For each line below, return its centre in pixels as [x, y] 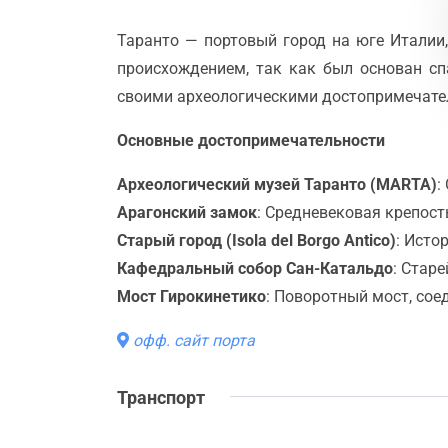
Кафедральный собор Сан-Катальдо [255, 268]
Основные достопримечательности [251, 140]
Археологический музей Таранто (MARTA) [277, 184]
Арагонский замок [187, 212]
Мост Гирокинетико [191, 296]
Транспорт [161, 397]
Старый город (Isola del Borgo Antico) [256, 240]
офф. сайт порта [192, 340]
